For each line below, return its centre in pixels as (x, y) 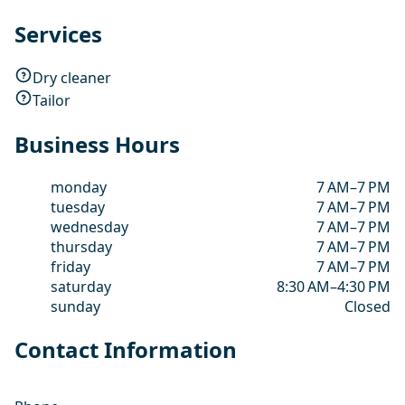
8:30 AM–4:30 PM (334, 287)
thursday (81, 247)
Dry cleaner (72, 77)
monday (79, 188)
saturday (81, 287)
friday (71, 267)
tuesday (78, 207)
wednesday (89, 227)
